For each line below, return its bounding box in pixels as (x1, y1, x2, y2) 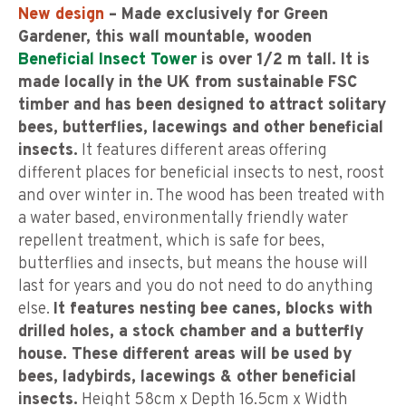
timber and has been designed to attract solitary (18, 95, 386, 117)
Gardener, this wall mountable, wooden (18, 27, 312, 49)
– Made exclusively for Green (104, 5, 328, 26)
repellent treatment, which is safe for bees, (18, 231, 324, 253)
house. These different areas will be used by (18, 344, 352, 366)
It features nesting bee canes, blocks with (53, 299, 372, 321)
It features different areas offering (78, 140, 327, 162)
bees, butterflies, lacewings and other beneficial (18, 118, 383, 140)
